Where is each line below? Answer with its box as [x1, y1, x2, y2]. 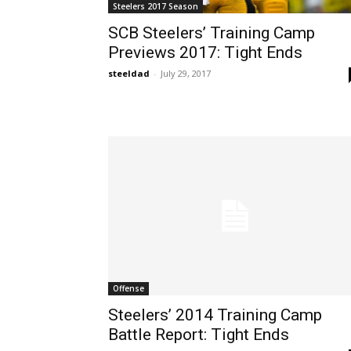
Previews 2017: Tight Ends [108, 43, 302, 63]
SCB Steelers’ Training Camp [108, 24, 315, 43]
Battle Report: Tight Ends [108, 324, 289, 344]
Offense [113, 282, 144, 294]
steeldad [108, 67, 150, 80]
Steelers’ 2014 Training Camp [108, 305, 322, 324]
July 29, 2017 [161, 67, 211, 80]
